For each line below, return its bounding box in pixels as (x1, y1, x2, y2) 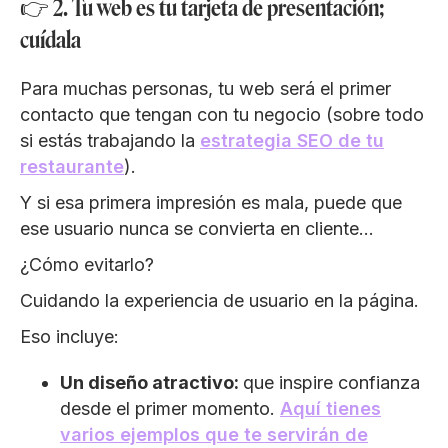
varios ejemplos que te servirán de (60, 423, 368, 445)
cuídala (20, 24, 81, 54)
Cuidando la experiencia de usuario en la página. (20, 289, 419, 311)
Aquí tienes (280, 397, 381, 419)
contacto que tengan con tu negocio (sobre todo (20, 103, 424, 125)
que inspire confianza (243, 371, 420, 393)
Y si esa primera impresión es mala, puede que (20, 191, 402, 213)
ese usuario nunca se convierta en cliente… (20, 217, 374, 239)
